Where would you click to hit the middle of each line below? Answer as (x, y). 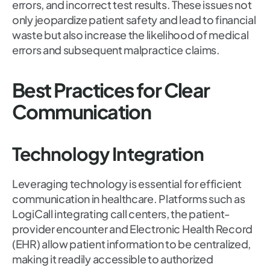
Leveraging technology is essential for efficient (127, 184)
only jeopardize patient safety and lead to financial (134, 20)
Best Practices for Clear (111, 90)
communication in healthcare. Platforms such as (129, 199)
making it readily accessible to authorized (113, 259)
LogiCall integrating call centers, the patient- (121, 214)
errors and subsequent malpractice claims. (116, 50)
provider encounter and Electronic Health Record (132, 229)
